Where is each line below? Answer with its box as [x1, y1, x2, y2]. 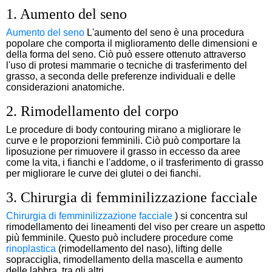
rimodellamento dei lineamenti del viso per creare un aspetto [6, 221, 265, 232]
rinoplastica [6, 243, 56, 254]
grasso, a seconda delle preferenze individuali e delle [6, 70, 236, 81]
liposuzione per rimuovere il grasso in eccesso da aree [6, 146, 240, 157]
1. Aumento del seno [6, 5, 127, 22]
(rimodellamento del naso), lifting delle [56, 243, 222, 254]
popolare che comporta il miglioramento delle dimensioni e [6, 38, 257, 49]
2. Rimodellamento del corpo [6, 103, 178, 119]
